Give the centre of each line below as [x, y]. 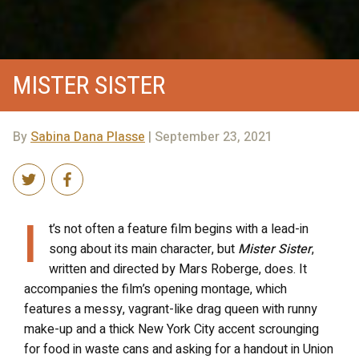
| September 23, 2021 [209, 137]
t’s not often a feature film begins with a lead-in [179, 229]
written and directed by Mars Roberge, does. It [178, 269]
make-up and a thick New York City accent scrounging [171, 329]
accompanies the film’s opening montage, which [155, 289]
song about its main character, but [143, 249]
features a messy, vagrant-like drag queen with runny [171, 309]
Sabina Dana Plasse [88, 137]
